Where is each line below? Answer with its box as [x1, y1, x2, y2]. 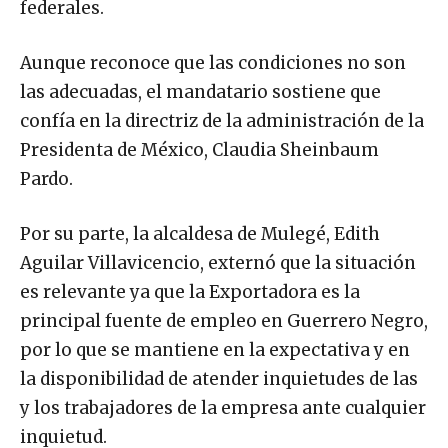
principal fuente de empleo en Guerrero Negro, [20, 310, 428, 333]
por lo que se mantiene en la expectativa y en [20, 339, 410, 362]
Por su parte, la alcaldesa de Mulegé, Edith [20, 223, 380, 246]
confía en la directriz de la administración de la [20, 110, 424, 133]
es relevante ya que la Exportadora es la [20, 281, 360, 304]
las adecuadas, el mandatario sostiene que [20, 81, 381, 104]
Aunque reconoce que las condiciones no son [20, 52, 406, 75]
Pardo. [20, 168, 73, 191]
